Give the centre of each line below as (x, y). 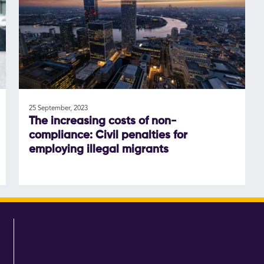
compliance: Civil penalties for (108, 136)
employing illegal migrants (98, 150)
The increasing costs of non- (103, 122)
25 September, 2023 (58, 109)
